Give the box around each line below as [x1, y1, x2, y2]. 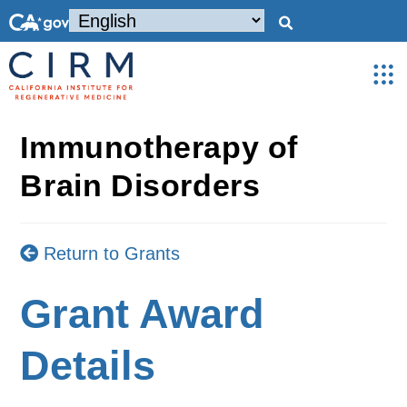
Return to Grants [38, 243, 181, 263]
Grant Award [20, 291, 264, 337]
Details [20, 342, 156, 389]
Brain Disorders [20, 168, 261, 203]
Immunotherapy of [20, 130, 299, 164]
